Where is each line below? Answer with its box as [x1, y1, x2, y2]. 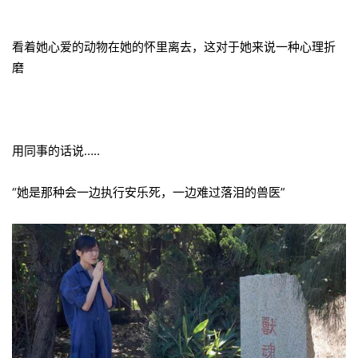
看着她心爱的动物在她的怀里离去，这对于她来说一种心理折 [12, 39, 336, 54]
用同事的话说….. [12, 143, 103, 158]
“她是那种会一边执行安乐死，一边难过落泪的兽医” [12, 185, 285, 200]
